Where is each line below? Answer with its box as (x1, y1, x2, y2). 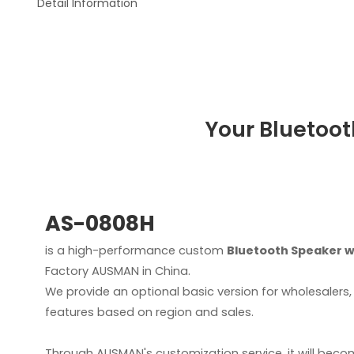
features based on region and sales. (44, 303, 254, 320)
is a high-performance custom (44, 242, 227, 258)
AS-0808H (44, 208, 155, 238)
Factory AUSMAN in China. (44, 262, 190, 279)
